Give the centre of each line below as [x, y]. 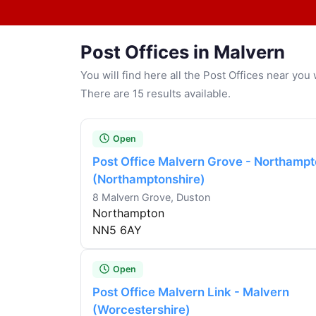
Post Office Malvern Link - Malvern [191, 292]
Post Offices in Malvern [183, 52]
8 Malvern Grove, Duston [151, 197]
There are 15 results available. [156, 94]
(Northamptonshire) [149, 180]
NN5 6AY [117, 230]
